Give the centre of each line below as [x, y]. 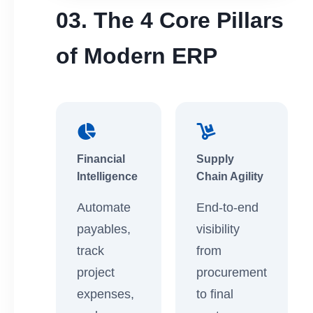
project [96, 273]
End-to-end [227, 208]
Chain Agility [230, 176]
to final [215, 294]
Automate [104, 208]
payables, [104, 230]
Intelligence [107, 176]
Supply [215, 159]
